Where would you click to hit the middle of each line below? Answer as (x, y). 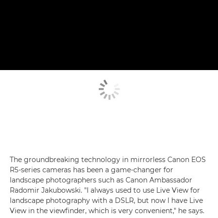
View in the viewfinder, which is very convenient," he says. (107, 210)
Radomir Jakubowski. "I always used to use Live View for (105, 190)
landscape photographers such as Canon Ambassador (101, 180)
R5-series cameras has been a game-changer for (91, 170)
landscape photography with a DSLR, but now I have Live (106, 200)
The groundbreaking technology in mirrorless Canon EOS (108, 159)
